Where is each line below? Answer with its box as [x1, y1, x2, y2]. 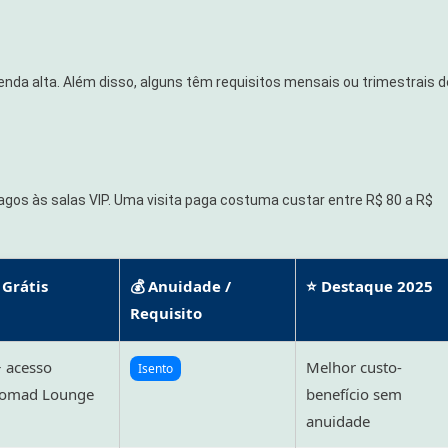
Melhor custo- [306, 357, 402, 378]
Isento [138, 360, 173, 378]
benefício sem [306, 384, 402, 405]
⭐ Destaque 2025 [306, 276, 433, 297]
